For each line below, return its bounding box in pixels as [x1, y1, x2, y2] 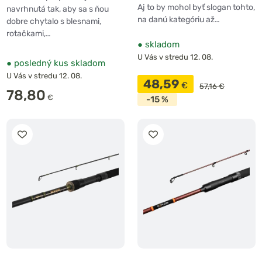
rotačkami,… [6, 29, 51, 39]
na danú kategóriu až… [137, 15, 220, 25]
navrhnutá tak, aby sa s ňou [6, 4, 109, 15]
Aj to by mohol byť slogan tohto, [137, 2, 255, 13]
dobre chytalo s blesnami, [6, 16, 101, 27]
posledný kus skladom [12, 58, 105, 69]
